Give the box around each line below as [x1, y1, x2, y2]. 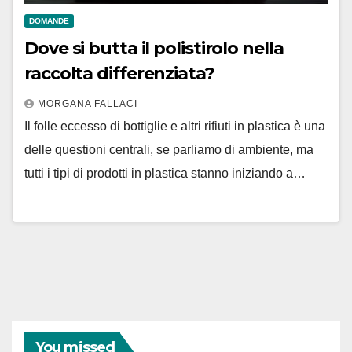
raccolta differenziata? [24, 63, 214, 85]
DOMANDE [29, 16, 69, 26]
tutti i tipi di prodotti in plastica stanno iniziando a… [24, 167, 306, 181]
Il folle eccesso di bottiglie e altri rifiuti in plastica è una [24, 119, 325, 134]
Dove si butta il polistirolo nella [24, 38, 284, 60]
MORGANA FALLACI [38, 98, 137, 110]
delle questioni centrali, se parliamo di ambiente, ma [24, 143, 313, 157]
